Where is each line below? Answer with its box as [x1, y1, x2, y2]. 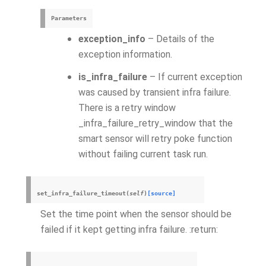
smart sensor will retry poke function [78, 133, 232, 144]
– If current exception [147, 71, 242, 83]
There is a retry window [78, 102, 176, 113]
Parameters [51, 15, 87, 21]
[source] [147, 190, 176, 197]
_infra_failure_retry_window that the [78, 118, 233, 129]
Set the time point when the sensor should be [40, 208, 232, 220]
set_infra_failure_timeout [37, 190, 126, 197]
